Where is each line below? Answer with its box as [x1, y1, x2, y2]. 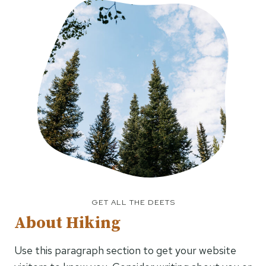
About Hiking [14, 213, 121, 233]
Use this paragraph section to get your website [14, 243, 236, 257]
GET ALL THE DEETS [91, 197, 175, 207]
